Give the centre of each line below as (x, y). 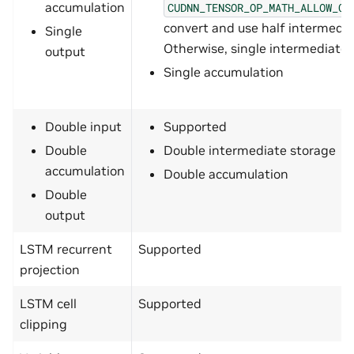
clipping (43, 324)
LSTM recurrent (66, 249)
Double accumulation (226, 174)
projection (50, 270)
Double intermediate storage (250, 151)
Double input (83, 127)
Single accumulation (224, 72)
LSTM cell (48, 304)
